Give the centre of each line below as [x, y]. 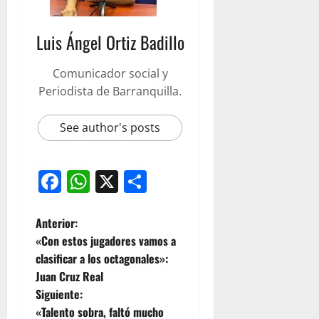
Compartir [201, 181]
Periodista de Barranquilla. [110, 91]
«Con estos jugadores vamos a [106, 240]
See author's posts [110, 127]
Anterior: [57, 223]
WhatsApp [145, 181]
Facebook [112, 181]
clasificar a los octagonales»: [102, 258]
